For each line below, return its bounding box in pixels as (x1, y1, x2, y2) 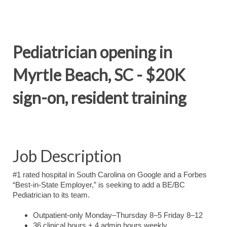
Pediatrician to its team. (13, 191, 90, 199)
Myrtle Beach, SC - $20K (13, 65, 185, 85)
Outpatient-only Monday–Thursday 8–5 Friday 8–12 (33, 211, 203, 219)
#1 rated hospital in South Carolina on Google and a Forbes (13, 171, 207, 179)
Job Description (13, 146, 122, 166)
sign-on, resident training (13, 88, 186, 107)
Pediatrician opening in (13, 42, 172, 62)
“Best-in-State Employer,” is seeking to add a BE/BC (13, 181, 185, 189)
